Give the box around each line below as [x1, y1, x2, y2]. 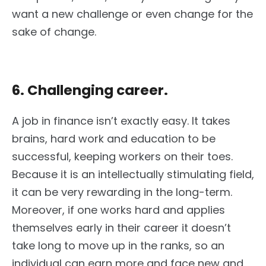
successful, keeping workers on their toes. [12, 149, 233, 164]
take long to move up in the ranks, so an [12, 238, 224, 254]
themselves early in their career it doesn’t [12, 220, 231, 236]
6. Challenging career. [12, 81, 168, 100]
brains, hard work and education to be [12, 131, 216, 147]
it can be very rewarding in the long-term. [12, 185, 232, 200]
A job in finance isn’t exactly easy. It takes [12, 113, 230, 129]
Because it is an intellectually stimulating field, [12, 167, 254, 182]
